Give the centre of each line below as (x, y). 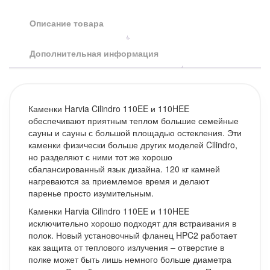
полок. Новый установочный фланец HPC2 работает (133, 235)
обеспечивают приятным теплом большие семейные (133, 120)
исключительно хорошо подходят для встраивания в (132, 223)
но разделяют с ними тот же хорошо (100, 156)
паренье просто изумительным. (91, 193)
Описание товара (67, 23)
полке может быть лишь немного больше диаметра (130, 259)
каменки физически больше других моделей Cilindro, (133, 144)
